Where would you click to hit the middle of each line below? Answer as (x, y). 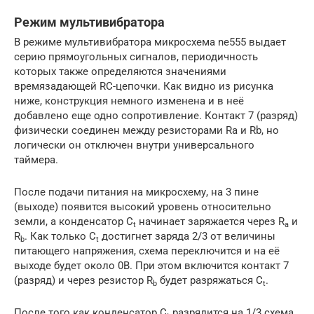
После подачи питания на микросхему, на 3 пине (136, 192)
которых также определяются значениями (120, 71)
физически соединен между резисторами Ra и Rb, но (146, 130)
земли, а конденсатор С (74, 221)
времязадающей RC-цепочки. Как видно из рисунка (144, 86)
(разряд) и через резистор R (83, 280)
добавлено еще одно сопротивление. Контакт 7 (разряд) (156, 115)
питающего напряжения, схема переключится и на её (147, 251)
